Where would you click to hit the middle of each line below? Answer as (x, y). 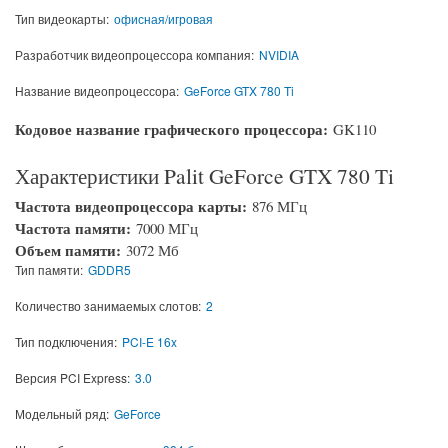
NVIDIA (279, 54)
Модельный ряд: (62, 414)
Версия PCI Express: (72, 378)
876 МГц (279, 206)
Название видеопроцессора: (97, 90)
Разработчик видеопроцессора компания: (134, 54)
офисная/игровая (163, 18)
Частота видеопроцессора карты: (133, 206)
